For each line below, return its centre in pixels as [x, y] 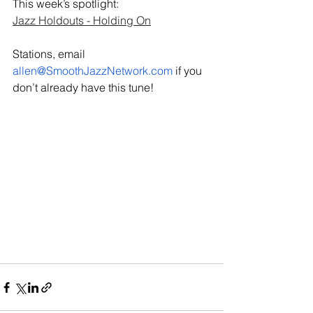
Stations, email [50, 54]
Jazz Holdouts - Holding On [82, 20]
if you [189, 71]
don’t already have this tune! [83, 87]
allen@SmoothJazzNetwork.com [93, 71]
